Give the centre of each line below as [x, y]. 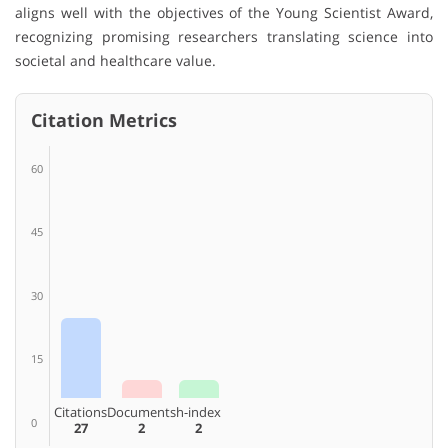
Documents [141, 411]
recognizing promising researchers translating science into [224, 36]
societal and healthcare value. [115, 60]
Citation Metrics [104, 119]
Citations [80, 411]
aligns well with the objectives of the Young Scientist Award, [224, 12]
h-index [198, 411]
